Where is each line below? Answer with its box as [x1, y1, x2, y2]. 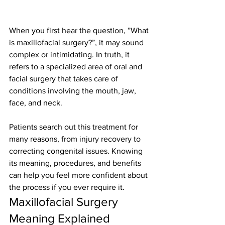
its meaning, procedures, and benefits [9, 159, 143, 168]
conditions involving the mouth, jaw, [9, 86, 138, 95]
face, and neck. [9, 98, 62, 107]
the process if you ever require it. [9, 183, 125, 192]
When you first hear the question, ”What [9, 26, 151, 35]
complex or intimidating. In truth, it [9, 50, 132, 59]
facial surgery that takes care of [9, 74, 120, 83]
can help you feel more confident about [9, 171, 150, 180]
